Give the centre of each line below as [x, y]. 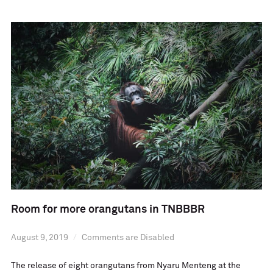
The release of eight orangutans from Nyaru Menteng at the [126, 266]
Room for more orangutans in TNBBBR [108, 210]
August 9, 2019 [39, 238]
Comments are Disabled [128, 238]
